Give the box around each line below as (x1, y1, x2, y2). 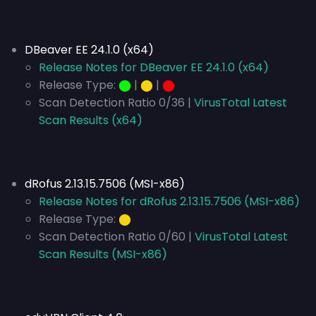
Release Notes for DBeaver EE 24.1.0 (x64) (39, 59, 269, 75)
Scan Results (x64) (39, 112, 142, 128)
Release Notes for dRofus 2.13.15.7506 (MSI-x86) (39, 193, 300, 209)
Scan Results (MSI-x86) (39, 246, 167, 262)
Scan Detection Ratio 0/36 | (39, 95, 191, 111)
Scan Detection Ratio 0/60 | (39, 229, 192, 245)
